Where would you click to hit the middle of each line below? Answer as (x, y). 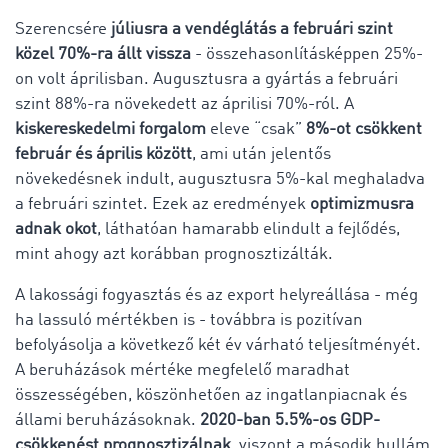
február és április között (103, 154)
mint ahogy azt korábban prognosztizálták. (174, 254)
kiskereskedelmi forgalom (110, 129)
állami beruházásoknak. (105, 420)
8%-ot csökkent (362, 129)
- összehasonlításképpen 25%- (307, 54)
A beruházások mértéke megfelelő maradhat (182, 370)
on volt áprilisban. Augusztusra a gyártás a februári (206, 79)
